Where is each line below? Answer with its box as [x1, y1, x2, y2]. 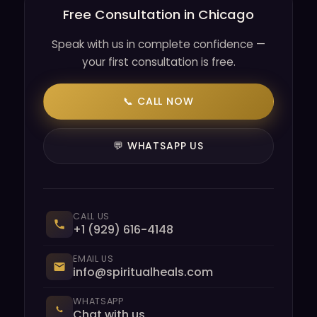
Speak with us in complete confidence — [52, 37, 265, 52]
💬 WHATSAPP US [113, 139, 204, 153]
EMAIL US [73, 253, 114, 265]
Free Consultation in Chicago [63, 6, 254, 23]
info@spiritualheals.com [73, 264, 214, 280]
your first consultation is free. [81, 54, 236, 69]
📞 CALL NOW [123, 94, 194, 108]
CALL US [73, 210, 110, 222]
